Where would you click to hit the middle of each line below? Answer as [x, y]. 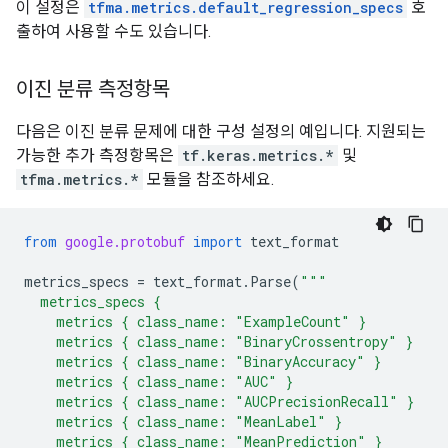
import [217, 241]
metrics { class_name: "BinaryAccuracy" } [202, 361]
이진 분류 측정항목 [93, 89]
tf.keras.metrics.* [258, 155]
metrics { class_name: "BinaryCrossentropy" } [218, 341]
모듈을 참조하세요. [208, 179]
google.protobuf [125, 241]
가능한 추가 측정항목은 [97, 155]
